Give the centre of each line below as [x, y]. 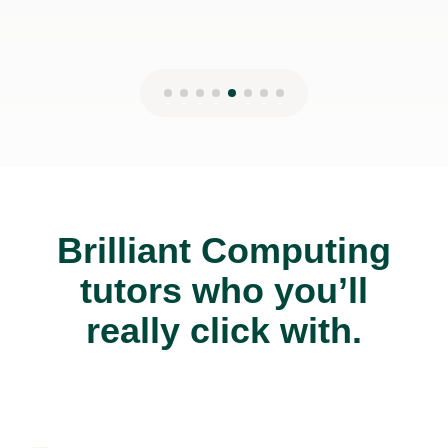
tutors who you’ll [224, 291]
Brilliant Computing [224, 251]
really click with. [224, 331]
